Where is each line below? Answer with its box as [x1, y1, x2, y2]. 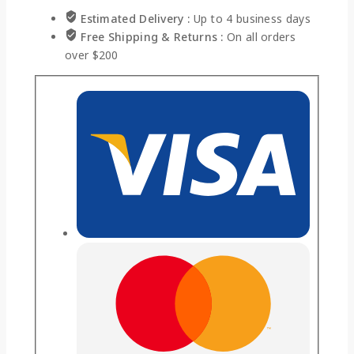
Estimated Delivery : [81, 10, 194, 26]
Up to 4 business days [193, 10, 311, 26]
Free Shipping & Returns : [81, 28, 228, 44]
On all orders [227, 28, 296, 44]
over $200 [65, 47, 119, 62]
